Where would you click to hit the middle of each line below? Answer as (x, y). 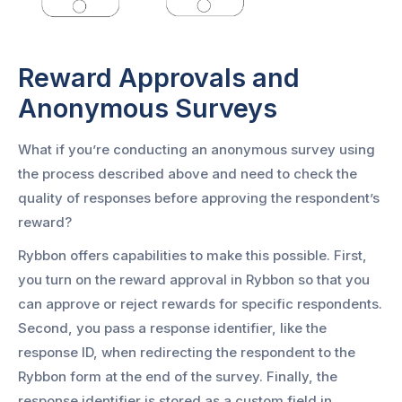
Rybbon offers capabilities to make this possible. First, (192, 255)
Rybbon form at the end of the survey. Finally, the (178, 376)
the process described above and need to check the (188, 173)
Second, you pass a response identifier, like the (172, 328)
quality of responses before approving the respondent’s (199, 197)
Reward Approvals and (159, 78)
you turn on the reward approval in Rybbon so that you (194, 279)
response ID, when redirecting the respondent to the (187, 352)
